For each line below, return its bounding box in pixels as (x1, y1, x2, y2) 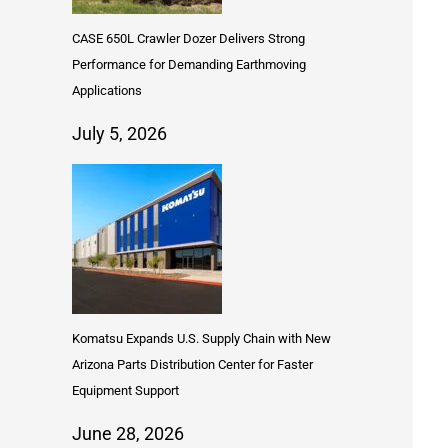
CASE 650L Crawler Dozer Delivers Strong (72, 31, 305, 47)
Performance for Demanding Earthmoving (72, 57, 306, 73)
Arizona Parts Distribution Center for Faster (72, 357, 313, 373)
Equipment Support (72, 383, 179, 399)
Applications (72, 83, 142, 99)
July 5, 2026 (72, 123, 167, 145)
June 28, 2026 (72, 423, 184, 445)
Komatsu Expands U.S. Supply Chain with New (72, 331, 331, 347)
